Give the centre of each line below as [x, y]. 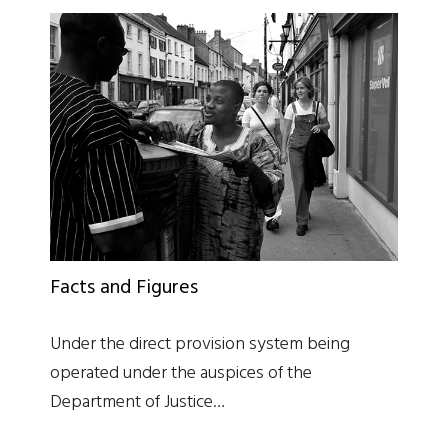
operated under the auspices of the [181, 374]
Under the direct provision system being [200, 345]
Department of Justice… [137, 403]
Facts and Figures [124, 288]
